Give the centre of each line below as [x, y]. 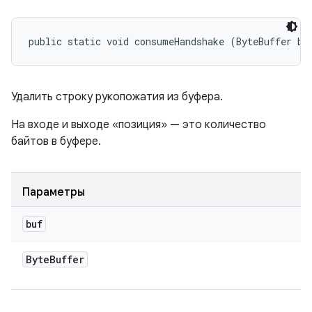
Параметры [54, 192]
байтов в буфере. [56, 141]
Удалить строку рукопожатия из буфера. [117, 97]
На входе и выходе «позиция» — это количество [139, 125]
